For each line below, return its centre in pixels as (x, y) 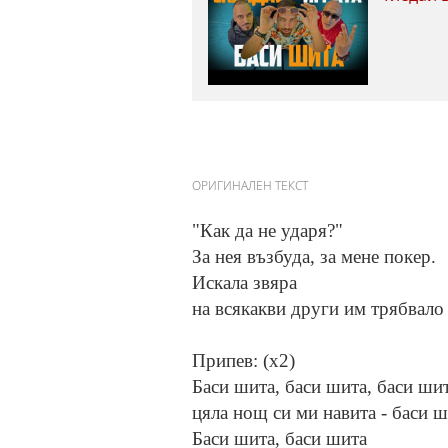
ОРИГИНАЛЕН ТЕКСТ (250, 186)
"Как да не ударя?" (267, 231)
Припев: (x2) (243, 361)
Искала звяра (244, 283)
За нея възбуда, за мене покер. (314, 257)
